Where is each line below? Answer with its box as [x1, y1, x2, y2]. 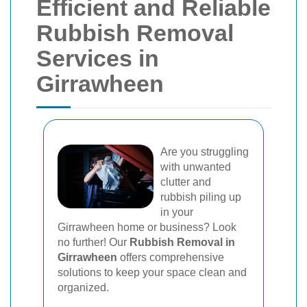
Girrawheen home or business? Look [58, 221, 236, 233]
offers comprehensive [117, 251, 224, 263]
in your [160, 206, 193, 218]
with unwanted [160, 161, 231, 173]
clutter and [160, 176, 211, 188]
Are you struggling [160, 146, 249, 158]
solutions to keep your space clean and [58, 267, 247, 278]
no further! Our [58, 236, 130, 248]
